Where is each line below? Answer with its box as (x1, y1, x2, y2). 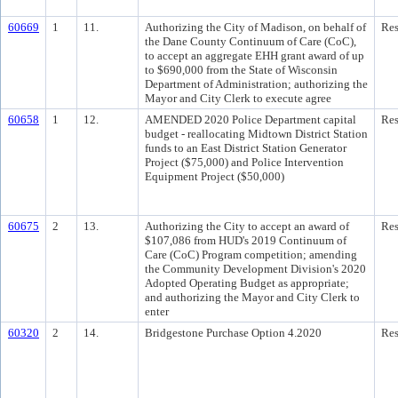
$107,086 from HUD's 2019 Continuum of (145, 234, 346, 247)
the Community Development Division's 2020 (145, 262, 366, 275)
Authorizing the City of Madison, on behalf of (145, 20, 366, 34)
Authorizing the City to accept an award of (145, 219, 349, 233)
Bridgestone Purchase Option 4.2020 (145, 326, 322, 339)
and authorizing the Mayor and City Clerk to (145, 291, 360, 304)
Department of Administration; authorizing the (145, 77, 368, 91)
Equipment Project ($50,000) (145, 170, 284, 183)
